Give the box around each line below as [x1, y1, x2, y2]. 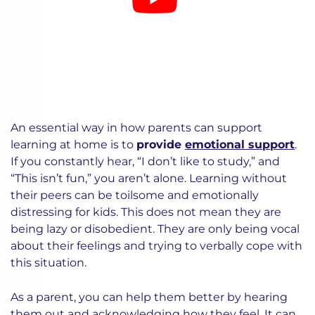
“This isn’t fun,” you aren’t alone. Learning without [11, 172, 287, 185]
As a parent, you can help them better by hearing [11, 290, 288, 304]
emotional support [185, 138, 295, 151]
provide [136, 138, 185, 151]
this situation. [11, 256, 86, 269]
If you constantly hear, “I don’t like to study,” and [11, 155, 280, 168]
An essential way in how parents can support [11, 121, 262, 134]
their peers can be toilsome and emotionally [11, 188, 259, 202]
